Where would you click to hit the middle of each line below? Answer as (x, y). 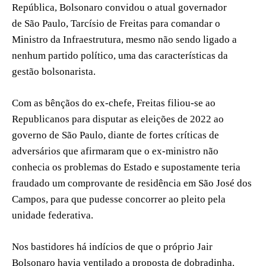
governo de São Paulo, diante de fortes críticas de (115, 135)
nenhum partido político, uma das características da (120, 55)
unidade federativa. (53, 215)
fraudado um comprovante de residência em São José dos (132, 183)
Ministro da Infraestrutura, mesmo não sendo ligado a (124, 39)
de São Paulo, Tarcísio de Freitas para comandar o (116, 23)
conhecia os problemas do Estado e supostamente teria (126, 167)
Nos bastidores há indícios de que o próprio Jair (112, 246)
